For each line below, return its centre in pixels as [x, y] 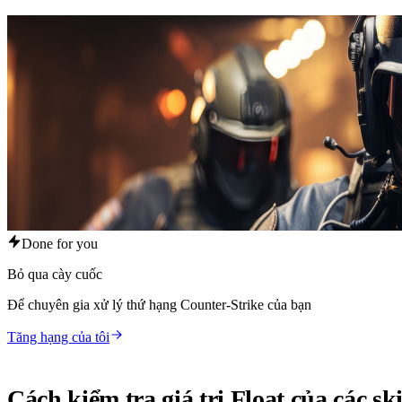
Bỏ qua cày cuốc [55, 274]
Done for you [60, 243]
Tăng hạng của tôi [58, 336]
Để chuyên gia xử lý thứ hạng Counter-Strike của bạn [159, 304]
